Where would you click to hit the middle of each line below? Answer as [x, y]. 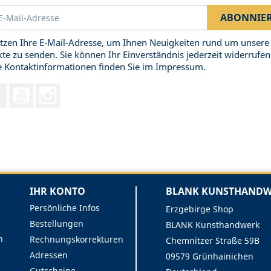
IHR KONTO [57, 191]
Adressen [48, 255]
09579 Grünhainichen [209, 256]
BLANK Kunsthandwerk [212, 224]
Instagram [81, 90]
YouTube [51, 90]
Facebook [25, 90]
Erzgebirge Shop [199, 209]
